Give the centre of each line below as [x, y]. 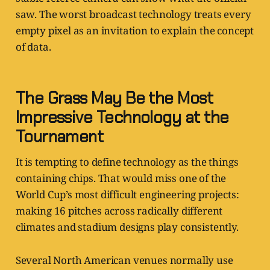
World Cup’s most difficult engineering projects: [127, 195]
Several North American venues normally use [124, 260]
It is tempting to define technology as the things [127, 162]
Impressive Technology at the [122, 118]
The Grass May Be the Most [114, 98]
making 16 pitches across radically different [119, 211]
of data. [33, 47]
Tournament [59, 137]
